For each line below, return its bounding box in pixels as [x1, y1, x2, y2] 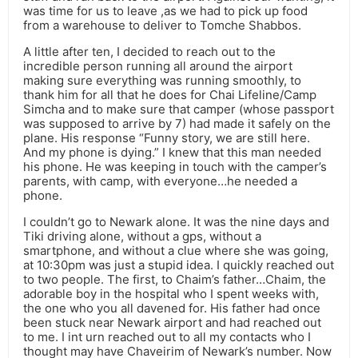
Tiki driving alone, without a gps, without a [23, 229, 261, 245]
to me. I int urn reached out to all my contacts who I [23, 329, 311, 345]
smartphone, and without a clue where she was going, [23, 243, 328, 259]
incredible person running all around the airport [23, 58, 292, 74]
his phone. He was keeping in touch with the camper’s [23, 159, 327, 175]
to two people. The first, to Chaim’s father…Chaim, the [23, 272, 326, 288]
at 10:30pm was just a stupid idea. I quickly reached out [23, 257, 334, 273]
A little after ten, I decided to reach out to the [23, 44, 276, 60]
